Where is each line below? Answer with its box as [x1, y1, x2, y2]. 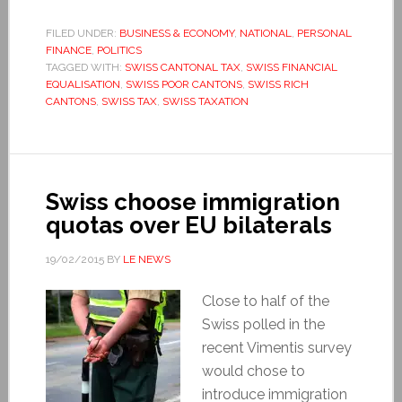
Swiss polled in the [201, 315, 325, 333]
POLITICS [96, 43, 142, 57]
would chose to [201, 362, 305, 380]
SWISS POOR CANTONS [125, 77, 242, 91]
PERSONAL [296, 26, 352, 39]
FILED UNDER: [45, 26, 119, 39]
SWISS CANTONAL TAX [124, 60, 240, 74]
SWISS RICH [247, 77, 309, 91]
